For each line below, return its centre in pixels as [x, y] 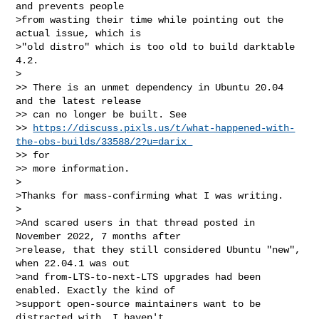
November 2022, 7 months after [99, 236]
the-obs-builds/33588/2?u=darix [104, 141]
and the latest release [79, 101]
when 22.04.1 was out [73, 263]
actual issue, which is [79, 33]
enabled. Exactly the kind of [96, 290]
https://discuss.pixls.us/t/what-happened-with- [164, 128]
